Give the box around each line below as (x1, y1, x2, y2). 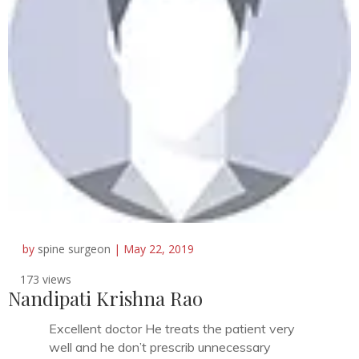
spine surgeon (38, 241, 111, 256)
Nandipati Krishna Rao (8, 285, 203, 311)
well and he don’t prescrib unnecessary (49, 339, 271, 355)
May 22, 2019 (123, 241, 194, 256)
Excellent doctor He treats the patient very (49, 321, 295, 337)
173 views (20, 272, 71, 287)
